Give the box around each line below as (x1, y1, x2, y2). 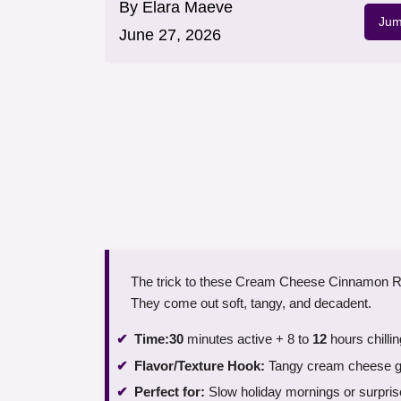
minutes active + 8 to (183, 331, 312, 347)
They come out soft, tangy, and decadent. (131, 295, 371, 311)
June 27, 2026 (119, 26, 221, 45)
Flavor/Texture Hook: (134, 357, 265, 373)
